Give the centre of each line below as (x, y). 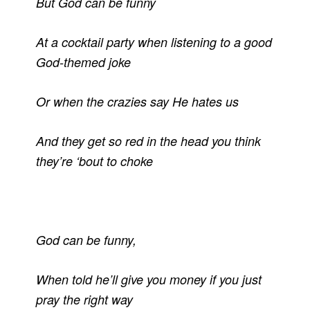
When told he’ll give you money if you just (149, 280)
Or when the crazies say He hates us (138, 102)
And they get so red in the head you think (149, 141)
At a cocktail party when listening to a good (154, 42)
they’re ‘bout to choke (95, 161)
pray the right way (85, 300)
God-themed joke (84, 62)
